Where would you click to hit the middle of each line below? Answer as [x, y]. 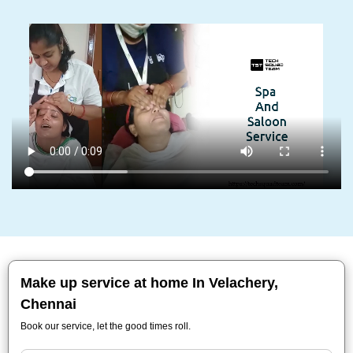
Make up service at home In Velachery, [149, 283]
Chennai [48, 304]
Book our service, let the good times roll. [106, 326]
